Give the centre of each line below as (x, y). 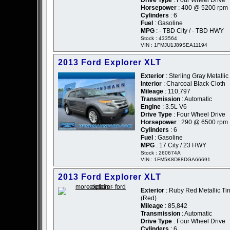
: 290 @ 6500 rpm (202, 122)
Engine (151, 107)
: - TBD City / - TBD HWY (189, 31)
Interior (151, 84)
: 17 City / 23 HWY (180, 146)
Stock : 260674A (161, 153)
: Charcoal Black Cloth (194, 84)
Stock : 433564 (159, 39)
